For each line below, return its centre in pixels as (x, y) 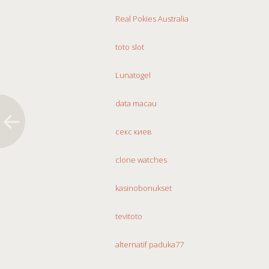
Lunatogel (133, 75)
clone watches (141, 159)
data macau (136, 103)
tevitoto (129, 216)
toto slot (130, 47)
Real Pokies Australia (152, 18)
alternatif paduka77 (150, 244)
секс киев (134, 131)
